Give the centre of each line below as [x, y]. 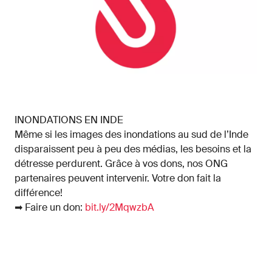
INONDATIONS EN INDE [69, 120]
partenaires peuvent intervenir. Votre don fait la [118, 178]
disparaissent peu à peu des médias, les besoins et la [133, 149]
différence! [39, 193]
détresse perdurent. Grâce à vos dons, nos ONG [121, 164]
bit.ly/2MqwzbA [120, 207]
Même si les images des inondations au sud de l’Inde [131, 134]
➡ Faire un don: [50, 207]
